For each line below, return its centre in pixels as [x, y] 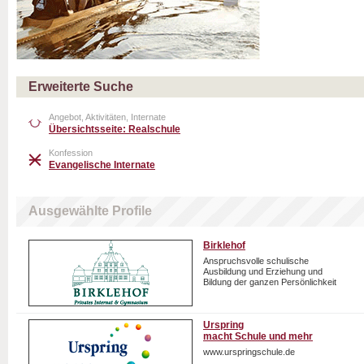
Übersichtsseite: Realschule [115, 129]
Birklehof [224, 245]
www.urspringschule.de [249, 352]
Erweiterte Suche [81, 87]
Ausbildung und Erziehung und [263, 271]
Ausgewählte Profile [90, 211]
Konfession [71, 153]
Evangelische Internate [102, 165]
